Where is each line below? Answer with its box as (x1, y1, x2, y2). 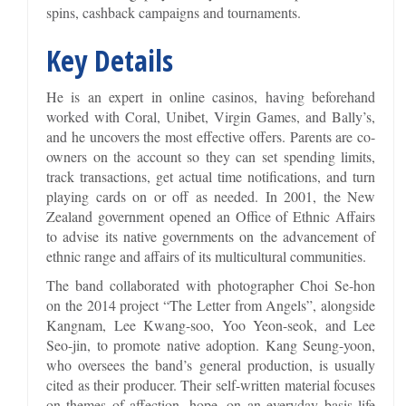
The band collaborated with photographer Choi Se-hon (46, 275, 376, 295)
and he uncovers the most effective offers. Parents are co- (46, 126, 376, 146)
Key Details (46, 40, 173, 80)
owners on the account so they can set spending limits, (46, 146, 376, 166)
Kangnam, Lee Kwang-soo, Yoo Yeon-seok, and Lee (46, 314, 376, 334)
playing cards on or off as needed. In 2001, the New (46, 186, 376, 206)
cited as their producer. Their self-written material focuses (46, 374, 376, 394)
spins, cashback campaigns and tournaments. (46, 2, 301, 22)
